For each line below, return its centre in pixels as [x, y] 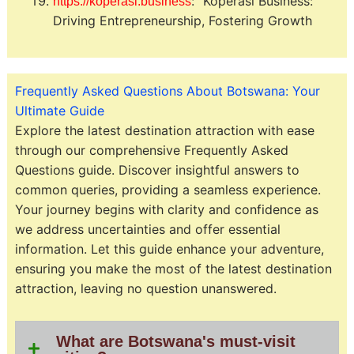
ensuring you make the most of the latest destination [173, 268]
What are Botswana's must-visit [175, 341]
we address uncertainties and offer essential [147, 229]
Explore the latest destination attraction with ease [164, 130]
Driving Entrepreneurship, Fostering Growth [182, 20]
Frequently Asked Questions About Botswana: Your [167, 90]
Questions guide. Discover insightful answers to [157, 169]
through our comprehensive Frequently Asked [151, 150]
